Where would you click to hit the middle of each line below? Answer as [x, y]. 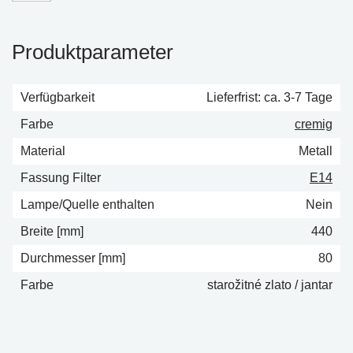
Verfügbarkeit [58, 97]
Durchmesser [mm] [73, 258]
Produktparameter [93, 52]
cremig [314, 124]
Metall [316, 150]
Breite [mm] [52, 231]
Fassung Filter [61, 177]
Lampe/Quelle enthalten [87, 204]
